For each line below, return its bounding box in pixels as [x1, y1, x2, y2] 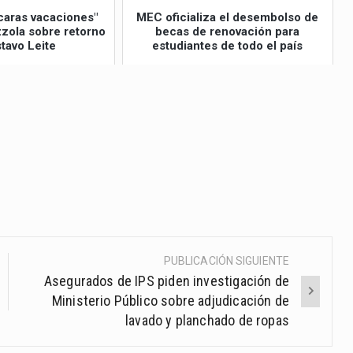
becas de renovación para [155, 24, 300, 39]
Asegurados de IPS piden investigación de [43, 272, 289, 289]
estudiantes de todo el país [152, 39, 303, 54]
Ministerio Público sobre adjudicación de [51, 292, 289, 309]
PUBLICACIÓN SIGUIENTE [163, 254, 289, 267]
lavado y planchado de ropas [125, 311, 289, 329]
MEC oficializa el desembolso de [136, 10, 319, 25]
